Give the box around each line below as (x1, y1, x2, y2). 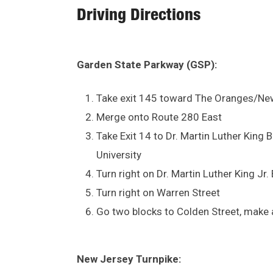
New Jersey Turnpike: (77, 252, 181, 265)
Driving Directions (77, 8, 201, 25)
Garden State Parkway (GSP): (77, 58, 217, 71)
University (96, 148, 141, 161)
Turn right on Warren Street (96, 186, 220, 199)
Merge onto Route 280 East (96, 110, 222, 123)
